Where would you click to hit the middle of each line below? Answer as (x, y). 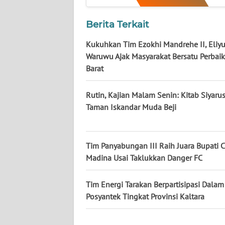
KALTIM (31, 91)
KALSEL (32, 54)
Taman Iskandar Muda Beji (131, 107)
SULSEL (31, 129)
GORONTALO (39, 166)
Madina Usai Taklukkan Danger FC (144, 158)
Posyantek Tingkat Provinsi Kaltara (145, 197)
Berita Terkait (118, 25)
